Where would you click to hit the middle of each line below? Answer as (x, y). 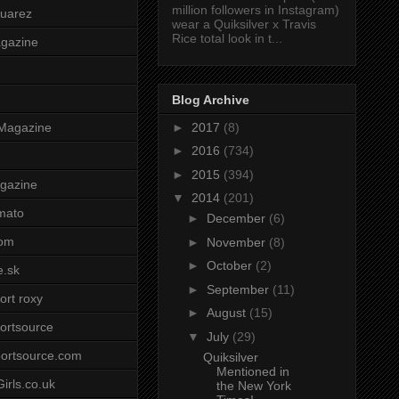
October (231, 266)
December (237, 219)
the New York (253, 385)
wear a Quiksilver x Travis (244, 24)
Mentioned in (252, 371)
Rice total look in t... (227, 39)
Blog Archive (211, 99)
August (228, 313)
